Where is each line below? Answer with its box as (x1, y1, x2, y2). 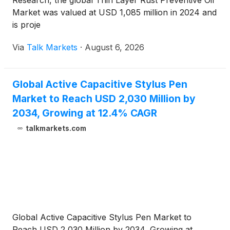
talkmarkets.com (25, 124, 86, 133)
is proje (12, 20, 41, 30)
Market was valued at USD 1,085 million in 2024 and (12, 7, 217, 18)
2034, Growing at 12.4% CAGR (12, 107, 157, 120)
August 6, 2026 (85, 42, 144, 53)
